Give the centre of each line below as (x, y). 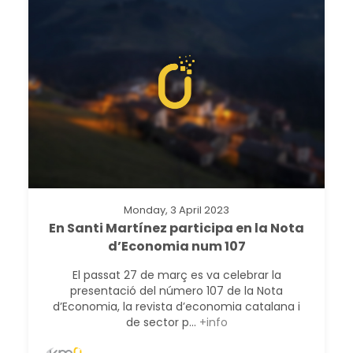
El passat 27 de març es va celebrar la (176, 275)
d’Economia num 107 (176, 246)
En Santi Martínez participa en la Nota (176, 228)
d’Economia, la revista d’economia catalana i (176, 306)
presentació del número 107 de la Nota (176, 290)
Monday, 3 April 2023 (176, 210)
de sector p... (162, 322)
